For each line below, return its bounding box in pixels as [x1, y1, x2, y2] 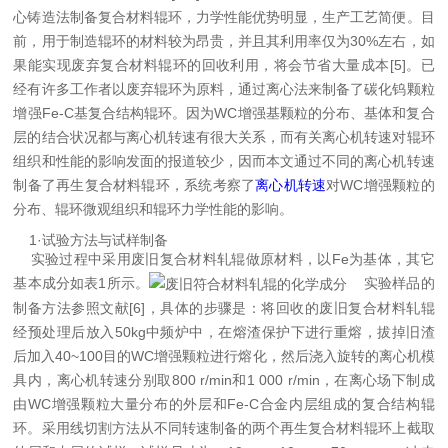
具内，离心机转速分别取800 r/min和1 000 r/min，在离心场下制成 [13, 372, 435, 389]
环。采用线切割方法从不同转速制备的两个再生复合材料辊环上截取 [13, 420, 435, 437]
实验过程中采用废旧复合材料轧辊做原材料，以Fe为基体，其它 [13, 251, 435, 267]
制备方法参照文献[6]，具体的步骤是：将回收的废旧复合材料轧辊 [13, 300, 435, 317]
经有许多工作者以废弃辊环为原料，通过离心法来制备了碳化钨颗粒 [13, 81, 435, 97]
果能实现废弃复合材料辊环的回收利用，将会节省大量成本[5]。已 [13, 57, 435, 73]
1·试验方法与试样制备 [13, 232, 169, 248]
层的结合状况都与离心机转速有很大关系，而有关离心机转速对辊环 [13, 129, 435, 145]
